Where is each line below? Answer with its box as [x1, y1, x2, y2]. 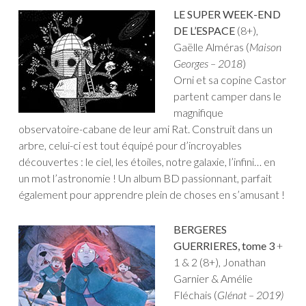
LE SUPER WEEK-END [173, 8, 281, 21]
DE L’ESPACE [173, 24, 235, 38]
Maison [249, 40, 281, 54]
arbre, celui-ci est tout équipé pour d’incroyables [18, 139, 242, 152]
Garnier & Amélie [173, 272, 253, 286]
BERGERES [173, 223, 227, 236]
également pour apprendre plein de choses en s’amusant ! [18, 188, 285, 201]
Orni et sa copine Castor [173, 73, 286, 87]
